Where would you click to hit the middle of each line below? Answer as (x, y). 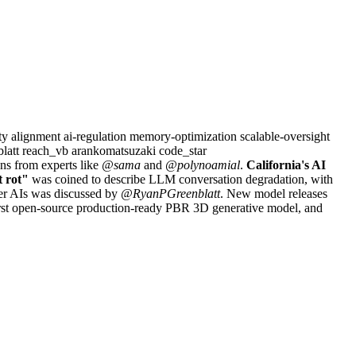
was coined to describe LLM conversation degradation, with (181, 179)
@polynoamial (203, 164)
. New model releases (274, 193)
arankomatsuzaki (115, 150)
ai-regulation (97, 136)
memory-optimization (185, 136)
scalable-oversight (285, 136)
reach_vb (47, 150)
